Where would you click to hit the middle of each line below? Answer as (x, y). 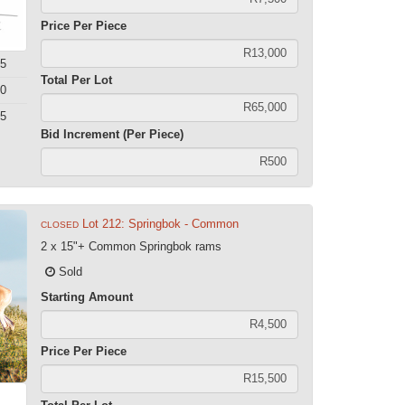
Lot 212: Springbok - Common (161, 223)
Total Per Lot (77, 80)
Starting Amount (87, 297)
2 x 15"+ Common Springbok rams (132, 246)
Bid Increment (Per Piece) (113, 134)
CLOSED (60, 224)
